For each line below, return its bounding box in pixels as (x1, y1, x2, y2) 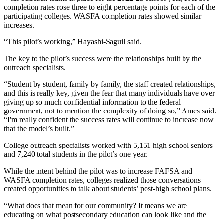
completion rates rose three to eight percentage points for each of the (4, 2, 215, 11)
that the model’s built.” (4, 124, 74, 133)
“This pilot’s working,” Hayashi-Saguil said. (4, 37, 142, 46)
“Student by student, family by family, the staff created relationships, (4, 79, 216, 88)
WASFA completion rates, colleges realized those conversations (4, 175, 201, 184)
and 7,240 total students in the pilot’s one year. (4, 149, 147, 158)
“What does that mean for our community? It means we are (4, 201, 187, 210)
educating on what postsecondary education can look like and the (4, 210, 206, 219)
